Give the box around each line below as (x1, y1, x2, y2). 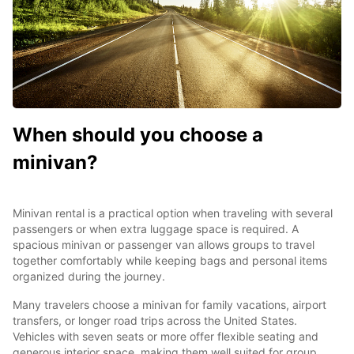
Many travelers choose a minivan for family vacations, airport (13, 298, 326, 312)
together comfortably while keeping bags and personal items (13, 254, 327, 268)
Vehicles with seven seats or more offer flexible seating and (13, 330, 318, 344)
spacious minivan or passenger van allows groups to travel (13, 238, 314, 252)
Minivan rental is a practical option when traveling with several (13, 206, 333, 220)
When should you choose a (13, 123, 263, 147)
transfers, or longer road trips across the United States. (13, 314, 297, 328)
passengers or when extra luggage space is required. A (13, 222, 299, 236)
